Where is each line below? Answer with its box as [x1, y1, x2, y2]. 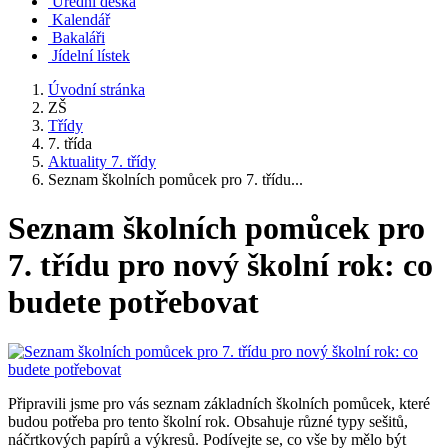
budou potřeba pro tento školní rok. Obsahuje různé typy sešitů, [8, 412, 408, 430]
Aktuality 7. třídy [48, 153, 156, 170]
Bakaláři [52, 29, 105, 46]
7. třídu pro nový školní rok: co [8, 247, 433, 284]
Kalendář [52, 11, 110, 28]
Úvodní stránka [48, 81, 145, 98]
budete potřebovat [8, 284, 259, 321]
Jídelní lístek [52, 47, 130, 64]
